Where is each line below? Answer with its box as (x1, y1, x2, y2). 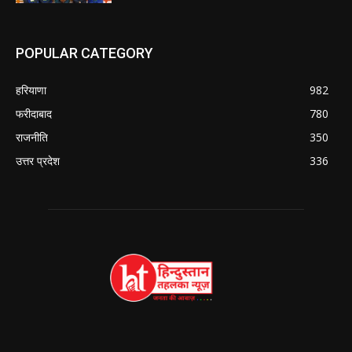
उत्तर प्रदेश (16, 153, 60, 169)
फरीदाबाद (16, 106, 52, 122)
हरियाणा (16, 82, 46, 98)
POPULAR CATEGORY (16, 45, 153, 62)
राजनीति (16, 130, 48, 145)
